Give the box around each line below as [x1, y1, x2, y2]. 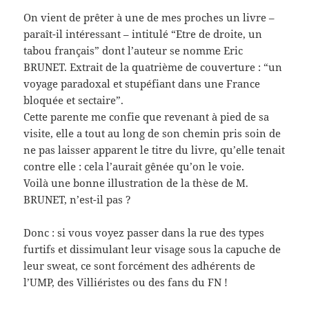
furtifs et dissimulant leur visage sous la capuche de [23, 242, 281, 257]
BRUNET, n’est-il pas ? [23, 192, 132, 207]
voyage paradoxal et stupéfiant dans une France [23, 77, 261, 91]
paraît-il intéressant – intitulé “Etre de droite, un [23, 27, 263, 41]
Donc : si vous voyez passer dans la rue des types [23, 226, 265, 240]
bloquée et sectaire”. [23, 93, 124, 108]
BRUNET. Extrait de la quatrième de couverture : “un [23, 60, 283, 74]
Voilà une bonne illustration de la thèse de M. [23, 176, 249, 190]
